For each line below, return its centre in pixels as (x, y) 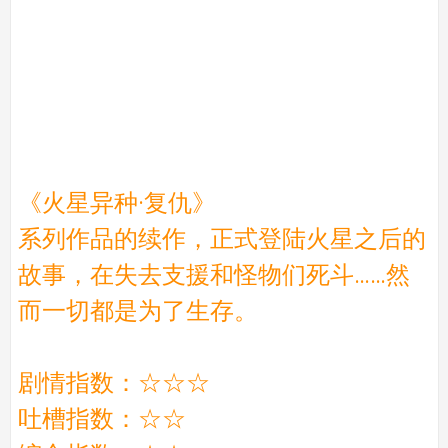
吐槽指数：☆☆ (101, 418)
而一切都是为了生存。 (137, 310)
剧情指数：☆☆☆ (113, 382)
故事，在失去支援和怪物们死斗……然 (213, 274)
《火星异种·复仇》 (116, 202)
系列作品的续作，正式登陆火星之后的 (221, 238)
